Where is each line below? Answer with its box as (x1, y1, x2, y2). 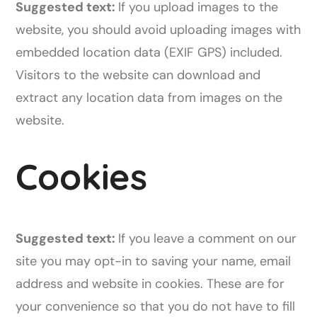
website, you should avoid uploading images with (16, 21, 301, 38)
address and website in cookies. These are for (16, 275, 285, 292)
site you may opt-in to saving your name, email (16, 253, 292, 270)
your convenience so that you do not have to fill (16, 298, 296, 315)
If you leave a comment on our (118, 230, 297, 247)
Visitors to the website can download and (16, 67, 261, 83)
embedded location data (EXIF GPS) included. (16, 44, 283, 61)
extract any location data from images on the (16, 89, 283, 106)
